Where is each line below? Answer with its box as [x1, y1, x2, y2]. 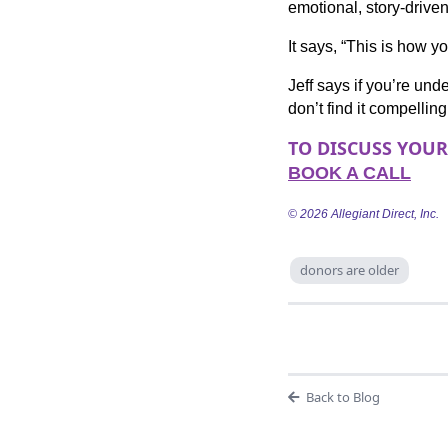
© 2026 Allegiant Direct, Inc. [288, 206, 439, 221]
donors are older [300, 260, 399, 279]
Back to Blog [305, 387, 380, 406]
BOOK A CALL [288, 162, 411, 183]
